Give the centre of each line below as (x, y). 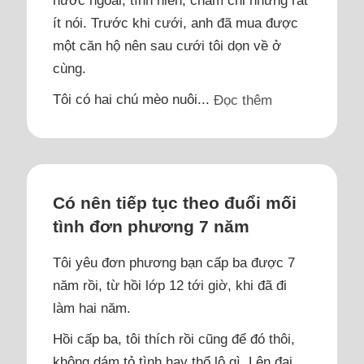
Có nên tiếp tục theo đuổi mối (175, 202)
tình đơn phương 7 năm (152, 226)
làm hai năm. (92, 308)
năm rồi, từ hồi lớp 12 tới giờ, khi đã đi (170, 285)
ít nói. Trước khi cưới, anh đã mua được (176, 22)
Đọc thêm (243, 100)
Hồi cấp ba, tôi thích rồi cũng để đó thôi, (174, 338)
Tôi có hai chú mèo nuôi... (134, 99)
